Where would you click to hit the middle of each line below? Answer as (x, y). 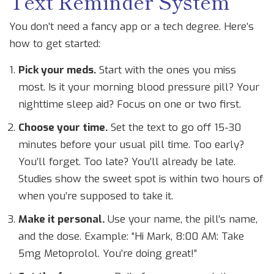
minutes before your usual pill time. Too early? (131, 145)
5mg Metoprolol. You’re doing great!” (108, 254)
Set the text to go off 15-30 (174, 128)
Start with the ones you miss (166, 70)
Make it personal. (61, 220)
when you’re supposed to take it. (96, 196)
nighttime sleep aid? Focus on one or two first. (130, 105)
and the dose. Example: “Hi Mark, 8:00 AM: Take (131, 237)
